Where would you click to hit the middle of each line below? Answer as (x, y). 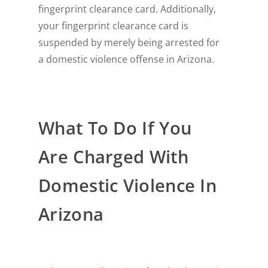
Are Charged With (113, 157)
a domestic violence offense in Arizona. (127, 60)
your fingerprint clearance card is (114, 26)
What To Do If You (115, 128)
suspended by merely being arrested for (129, 43)
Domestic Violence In (128, 186)
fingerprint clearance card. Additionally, (127, 9)
